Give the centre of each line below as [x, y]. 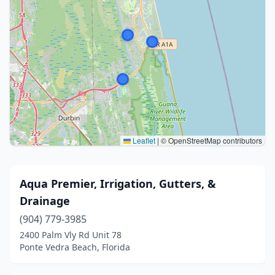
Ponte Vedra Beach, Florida [75, 247]
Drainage [45, 201]
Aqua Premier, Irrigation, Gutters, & [118, 184]
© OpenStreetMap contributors [211, 140]
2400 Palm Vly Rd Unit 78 [71, 235]
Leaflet [143, 140]
